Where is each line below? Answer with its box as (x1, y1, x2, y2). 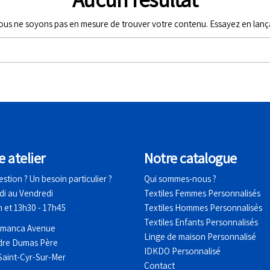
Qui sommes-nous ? (144, 173, 216, 185)
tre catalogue (160, 148, 237, 168)
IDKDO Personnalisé (144, 245, 221, 257)
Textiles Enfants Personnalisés (144, 216, 258, 228)
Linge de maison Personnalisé (144, 231, 256, 243)
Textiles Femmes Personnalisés (144, 187, 260, 199)
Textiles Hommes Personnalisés (144, 202, 262, 214)
